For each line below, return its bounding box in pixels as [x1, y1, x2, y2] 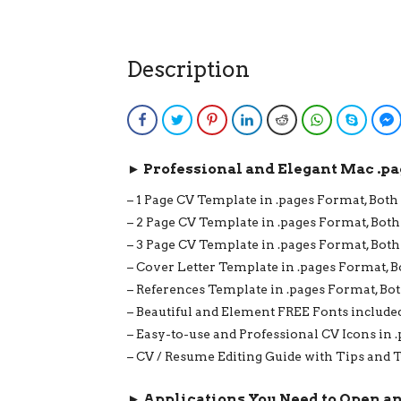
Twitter [191, 111, 226, 127]
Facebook [156, 111, 203, 127]
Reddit [295, 111, 327, 127]
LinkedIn [260, 111, 302, 127]
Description [127, 56, 250, 83]
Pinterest [226, 111, 270, 127]
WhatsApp [330, 111, 381, 127]
